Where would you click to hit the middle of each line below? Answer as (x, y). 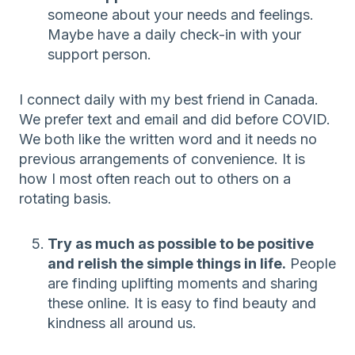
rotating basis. (65, 198)
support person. (99, 54)
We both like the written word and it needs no (168, 139)
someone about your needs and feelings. (181, 14)
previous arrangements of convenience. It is (162, 158)
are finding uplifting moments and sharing (183, 283)
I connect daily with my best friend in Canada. (169, 99)
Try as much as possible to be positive (181, 243)
